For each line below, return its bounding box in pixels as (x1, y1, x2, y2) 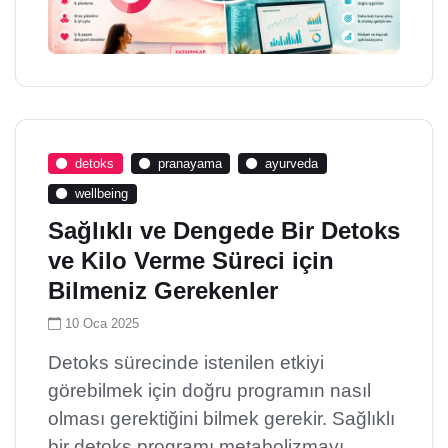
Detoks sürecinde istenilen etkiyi (48, 352, 324, 374)
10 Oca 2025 (65, 316, 139, 332)
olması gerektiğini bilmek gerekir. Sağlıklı (48, 408, 395, 430)
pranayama (157, 155, 222, 171)
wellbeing (75, 185, 129, 201)
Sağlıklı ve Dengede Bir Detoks (48, 217, 400, 245)
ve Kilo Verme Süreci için (48, 247, 334, 275)
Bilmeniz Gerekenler (48, 277, 278, 305)
